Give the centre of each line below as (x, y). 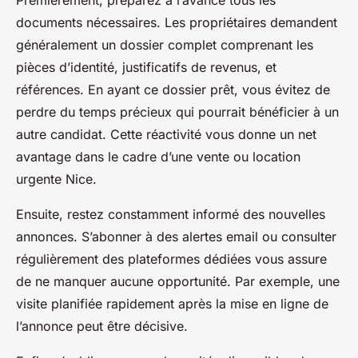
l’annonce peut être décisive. (102, 326)
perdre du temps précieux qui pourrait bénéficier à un (177, 112)
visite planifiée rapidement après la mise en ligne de (172, 304)
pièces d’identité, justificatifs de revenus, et (146, 68)
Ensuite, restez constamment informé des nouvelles (171, 215)
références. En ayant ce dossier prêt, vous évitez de (173, 90)
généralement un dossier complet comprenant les (165, 45)
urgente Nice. (56, 179)
